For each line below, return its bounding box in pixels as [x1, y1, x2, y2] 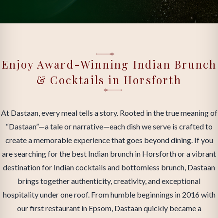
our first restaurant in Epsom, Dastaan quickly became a [17, 203, 201, 213]
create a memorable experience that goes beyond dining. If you [5, 135, 213, 145]
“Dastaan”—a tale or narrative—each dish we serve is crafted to [5, 122, 213, 131]
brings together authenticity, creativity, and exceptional [18, 176, 200, 185]
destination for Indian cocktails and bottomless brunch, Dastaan [3, 163, 215, 172]
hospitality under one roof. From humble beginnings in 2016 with [2, 190, 216, 199]
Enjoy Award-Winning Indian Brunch [1, 57, 217, 72]
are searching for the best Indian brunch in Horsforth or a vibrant [2, 149, 216, 158]
